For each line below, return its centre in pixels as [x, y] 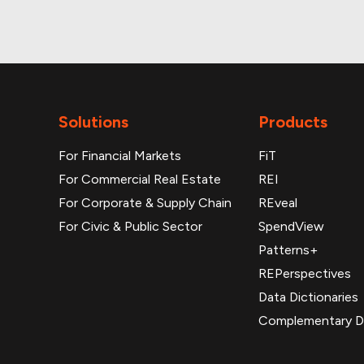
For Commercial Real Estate [140, 179]
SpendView [291, 226]
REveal [278, 203]
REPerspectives [305, 273]
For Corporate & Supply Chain [145, 203]
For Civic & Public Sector [130, 226]
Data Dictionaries [308, 297]
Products [293, 122]
